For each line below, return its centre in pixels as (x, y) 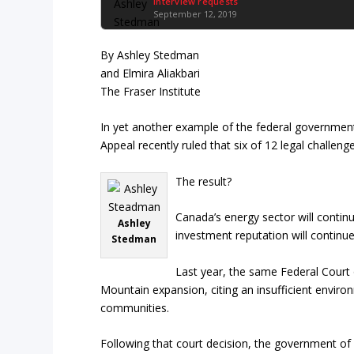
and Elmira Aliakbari (151, 73)
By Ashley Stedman (150, 55)
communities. (135, 307)
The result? (204, 181)
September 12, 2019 (196, 14)
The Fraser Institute (151, 91)
